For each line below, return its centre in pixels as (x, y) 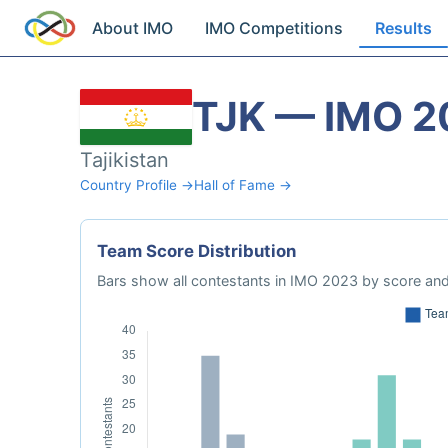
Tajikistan (124, 160)
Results (404, 28)
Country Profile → (137, 185)
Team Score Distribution (196, 251)
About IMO (133, 28)
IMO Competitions (274, 28)
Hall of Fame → (243, 185)
